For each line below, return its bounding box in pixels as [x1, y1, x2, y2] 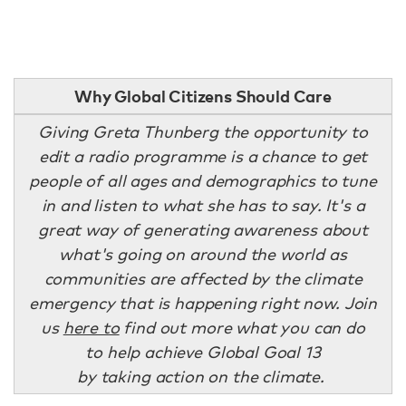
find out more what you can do [119, 317, 365, 337]
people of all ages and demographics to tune [29, 170, 377, 190]
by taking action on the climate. [77, 366, 329, 386]
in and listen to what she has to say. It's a [41, 195, 365, 215]
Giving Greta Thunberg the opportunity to [38, 121, 368, 141]
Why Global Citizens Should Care [73, 84, 333, 107]
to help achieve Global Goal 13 [85, 342, 321, 362]
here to [63, 317, 120, 337]
